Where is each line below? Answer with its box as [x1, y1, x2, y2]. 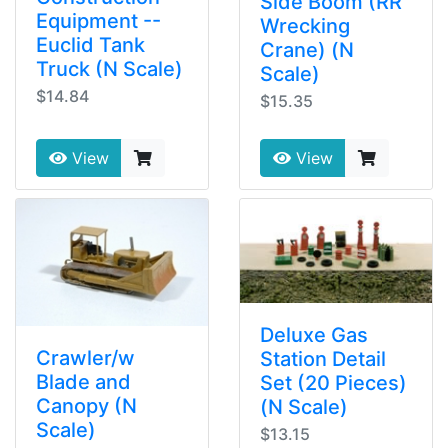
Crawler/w [36, 346, 135, 371]
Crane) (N [260, 37, 354, 62]
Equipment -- [36, 9, 161, 34]
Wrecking [260, 13, 350, 38]
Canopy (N [36, 394, 137, 419]
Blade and [36, 370, 131, 395]
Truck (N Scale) [36, 57, 183, 82]
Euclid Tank [36, 33, 145, 58]
